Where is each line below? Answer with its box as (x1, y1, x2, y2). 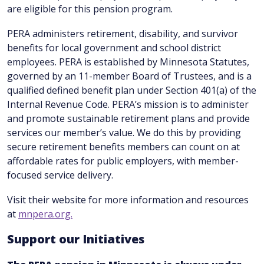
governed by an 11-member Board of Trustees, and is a (7, 70, 252, 82)
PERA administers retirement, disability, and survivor (7, 27, 238, 40)
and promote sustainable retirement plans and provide (7, 112, 250, 125)
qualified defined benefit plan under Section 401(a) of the (7, 84, 256, 97)
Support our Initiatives (7, 231, 144, 247)
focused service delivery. (7, 169, 113, 181)
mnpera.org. (18, 207, 72, 220)
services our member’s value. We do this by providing (7, 126, 241, 139)
